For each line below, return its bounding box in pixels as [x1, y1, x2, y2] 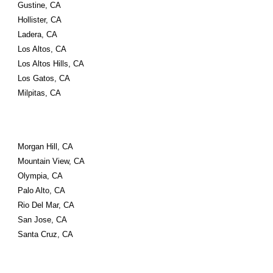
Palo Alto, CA [18, 186, 66, 195]
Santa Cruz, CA [18, 230, 74, 239]
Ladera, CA [18, 30, 58, 39]
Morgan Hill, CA [18, 142, 74, 151]
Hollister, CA [18, 15, 62, 24]
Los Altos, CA [18, 44, 67, 54]
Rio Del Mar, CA [18, 200, 75, 210]
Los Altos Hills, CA [18, 59, 85, 68]
